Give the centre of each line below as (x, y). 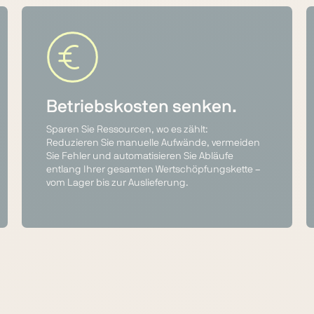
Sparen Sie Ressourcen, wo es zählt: (127, 130)
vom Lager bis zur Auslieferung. (117, 183)
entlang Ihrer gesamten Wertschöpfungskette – (153, 170)
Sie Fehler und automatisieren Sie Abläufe (139, 156)
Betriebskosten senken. (141, 107)
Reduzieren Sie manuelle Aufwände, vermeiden (153, 143)
